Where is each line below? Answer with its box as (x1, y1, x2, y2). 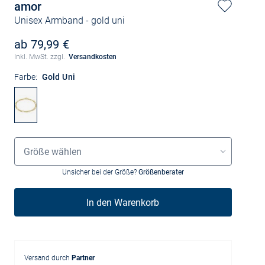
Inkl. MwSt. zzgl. (14, 53, 67, 61)
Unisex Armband (14, 15, 83, 26)
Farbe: (14, 72, 37, 82)
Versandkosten (69, 53, 117, 61)
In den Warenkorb (86, 196, 160, 208)
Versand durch (24, 254, 72, 262)
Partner (71, 254, 95, 262)
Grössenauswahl (13, 137, 76, 146)
